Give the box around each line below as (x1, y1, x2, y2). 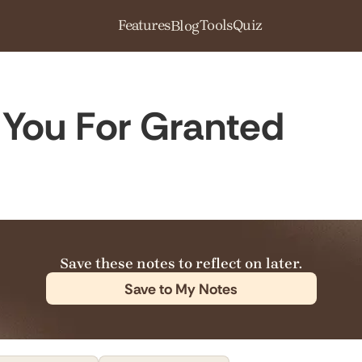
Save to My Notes (124, 280, 238, 299)
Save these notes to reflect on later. (60, 254, 302, 272)
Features (118, 16, 170, 34)
